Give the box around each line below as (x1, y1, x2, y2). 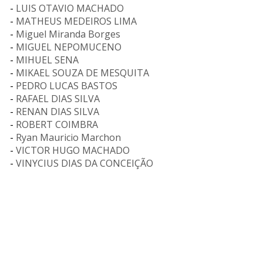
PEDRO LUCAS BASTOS (16, 79, 117, 92)
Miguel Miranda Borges (16, 28, 120, 41)
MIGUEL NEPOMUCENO (16, 41, 122, 53)
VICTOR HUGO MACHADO (16, 144, 130, 157)
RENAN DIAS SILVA (16, 105, 99, 118)
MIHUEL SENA (16, 53, 79, 66)
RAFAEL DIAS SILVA (16, 92, 100, 105)
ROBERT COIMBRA (16, 118, 98, 131)
